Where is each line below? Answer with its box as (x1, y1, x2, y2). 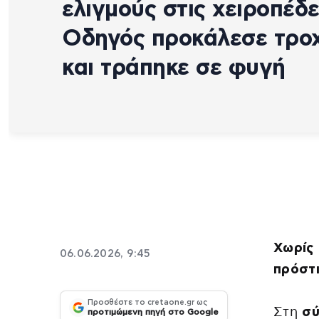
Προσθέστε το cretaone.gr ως (88, 298, 207, 307)
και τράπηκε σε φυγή (62, 56, 286, 79)
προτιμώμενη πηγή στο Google (88, 308, 219, 317)
